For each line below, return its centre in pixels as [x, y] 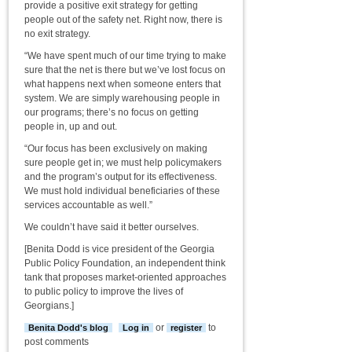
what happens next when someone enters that [123, 84]
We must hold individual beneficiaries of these [122, 191]
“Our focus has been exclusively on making [116, 148]
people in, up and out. [71, 126]
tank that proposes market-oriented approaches [125, 277]
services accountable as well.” [88, 205]
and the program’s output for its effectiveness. [121, 177]
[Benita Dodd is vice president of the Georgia [119, 249]
